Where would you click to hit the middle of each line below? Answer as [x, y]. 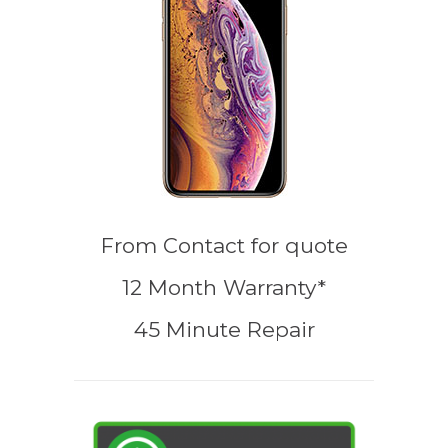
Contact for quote [255, 245]
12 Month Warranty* [224, 287]
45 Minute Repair [224, 329]
